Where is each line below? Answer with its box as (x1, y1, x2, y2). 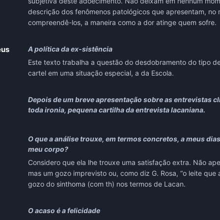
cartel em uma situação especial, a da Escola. (27, 69, 174, 78)
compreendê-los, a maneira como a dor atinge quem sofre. (27, 18, 217, 27)
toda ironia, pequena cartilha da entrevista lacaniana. (27, 106, 207, 114)
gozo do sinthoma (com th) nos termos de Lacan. (27, 180, 186, 189)
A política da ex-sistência (27, 45, 112, 54)
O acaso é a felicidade (27, 206, 100, 215)
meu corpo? (27, 145, 68, 154)
